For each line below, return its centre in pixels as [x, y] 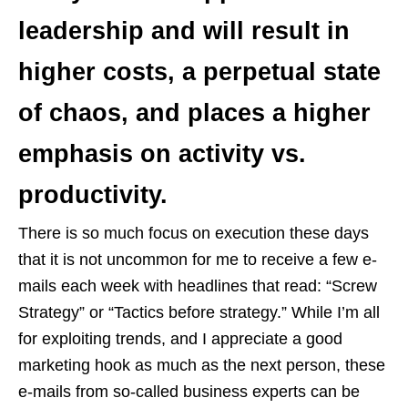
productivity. [93, 195]
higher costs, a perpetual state [199, 72]
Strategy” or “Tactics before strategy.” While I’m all [199, 313]
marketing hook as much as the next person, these [202, 366]
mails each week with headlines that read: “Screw [198, 286]
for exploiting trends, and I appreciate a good [180, 339]
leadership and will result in [184, 31]
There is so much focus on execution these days [194, 234]
